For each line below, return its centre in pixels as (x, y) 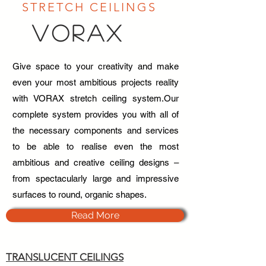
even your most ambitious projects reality (96, 82)
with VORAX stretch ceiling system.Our (96, 98)
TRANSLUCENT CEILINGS (65, 257)
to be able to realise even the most (96, 146)
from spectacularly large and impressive (96, 178)
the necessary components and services (96, 130)
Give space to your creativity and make (96, 66)
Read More (95, 215)
